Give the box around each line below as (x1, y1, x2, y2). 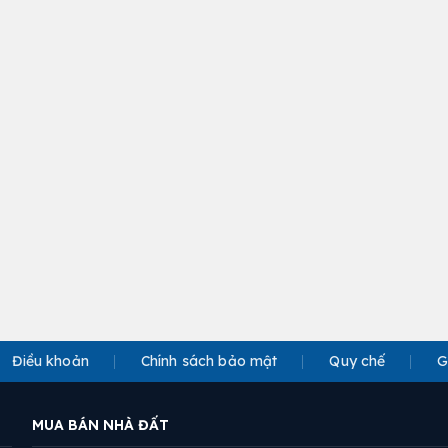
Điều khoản (12, 352, 89, 371)
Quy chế (329, 352, 386, 371)
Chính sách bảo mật (140, 352, 278, 371)
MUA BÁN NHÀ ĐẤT (32, 416, 169, 435)
